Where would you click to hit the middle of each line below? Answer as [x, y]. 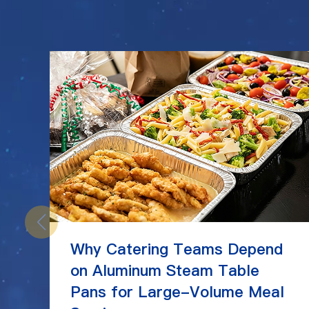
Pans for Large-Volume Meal [177, 292]
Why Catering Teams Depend [177, 249]
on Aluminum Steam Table [165, 271]
